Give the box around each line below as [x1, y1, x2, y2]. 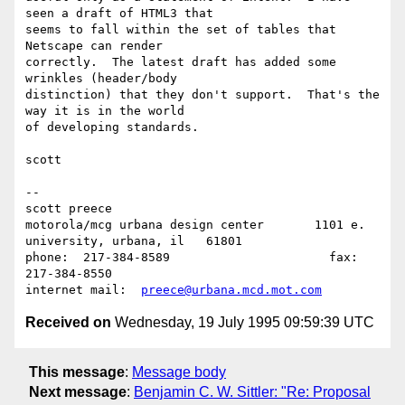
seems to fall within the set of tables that [25, 23, 336, 37]
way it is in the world [25, 104, 184, 118]
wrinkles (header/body [25, 71, 177, 86]
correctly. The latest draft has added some [25, 55, 336, 70]
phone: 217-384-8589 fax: [25, 250, 69, 265]
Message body [132, 363, 226, 380]
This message [29, 363, 125, 380]
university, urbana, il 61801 [25, 234, 242, 249]
